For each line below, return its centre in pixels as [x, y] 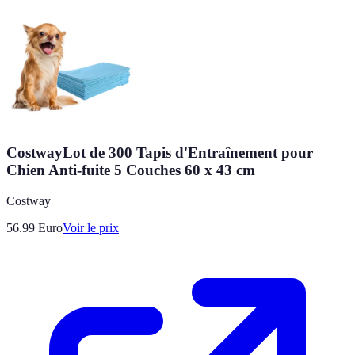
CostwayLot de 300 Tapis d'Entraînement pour [160, 152]
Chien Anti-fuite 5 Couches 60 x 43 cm [131, 170]
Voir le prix [91, 227]
